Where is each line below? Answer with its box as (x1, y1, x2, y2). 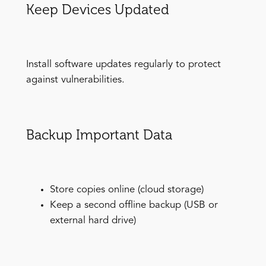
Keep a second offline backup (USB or (49, 200, 218, 211)
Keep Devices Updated (26, 1, 169, 18)
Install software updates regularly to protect (26, 59, 221, 70)
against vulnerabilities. (26, 75, 125, 85)
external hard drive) (49, 216, 136, 226)
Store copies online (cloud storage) (49, 185, 204, 195)
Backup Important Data (26, 126, 172, 144)
